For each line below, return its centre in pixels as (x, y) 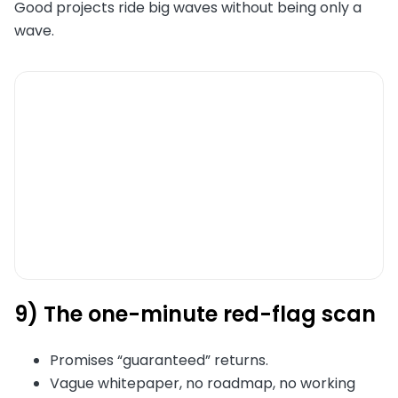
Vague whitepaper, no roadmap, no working (203, 384)
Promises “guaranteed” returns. (159, 361)
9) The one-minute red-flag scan (195, 314)
